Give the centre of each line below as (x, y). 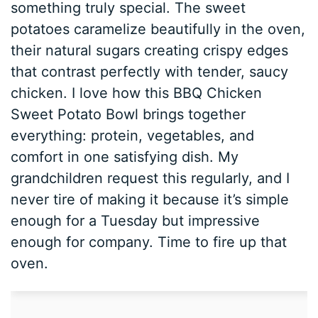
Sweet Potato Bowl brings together (128, 115)
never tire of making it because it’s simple (150, 200)
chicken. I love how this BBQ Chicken (137, 93)
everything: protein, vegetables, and (133, 136)
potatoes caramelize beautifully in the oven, (158, 29)
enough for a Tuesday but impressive (136, 221)
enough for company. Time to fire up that (149, 242)
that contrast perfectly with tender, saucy (150, 72)
